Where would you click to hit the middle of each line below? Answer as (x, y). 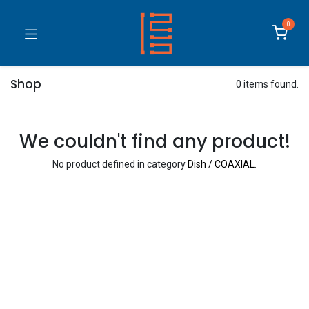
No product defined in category (120, 164)
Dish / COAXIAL (221, 164)
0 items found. (267, 84)
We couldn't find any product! (154, 141)
